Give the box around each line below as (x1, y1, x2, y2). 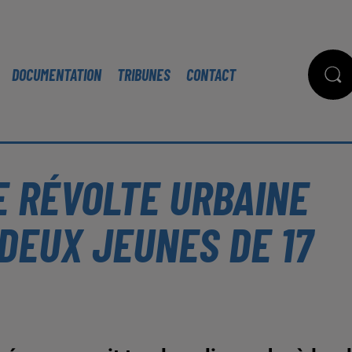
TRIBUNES (117, 65, 170, 84)
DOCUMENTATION (12, 65, 101, 84)
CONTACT (186, 65, 236, 84)
